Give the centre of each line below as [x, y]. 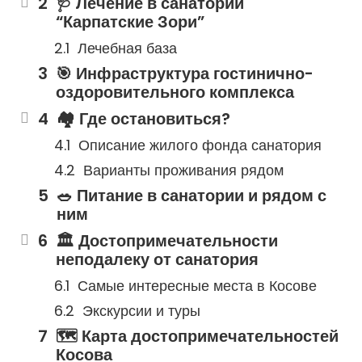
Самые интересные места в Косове [197, 286]
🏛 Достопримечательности [167, 241]
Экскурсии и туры [141, 311]
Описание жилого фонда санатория [200, 145]
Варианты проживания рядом [183, 170]
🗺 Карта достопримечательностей [197, 336]
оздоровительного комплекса [175, 92]
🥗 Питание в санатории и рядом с [192, 196]
